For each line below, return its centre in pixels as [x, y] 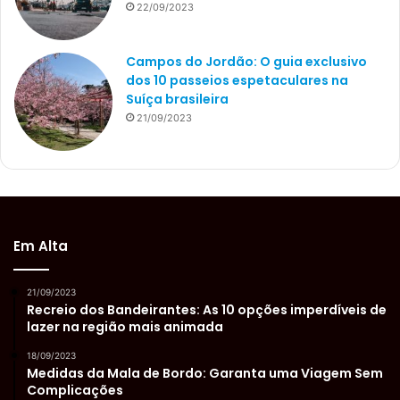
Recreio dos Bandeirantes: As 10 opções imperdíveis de [207, 309]
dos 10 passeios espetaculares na [237, 80]
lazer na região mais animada [125, 326]
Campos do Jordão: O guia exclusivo [246, 61]
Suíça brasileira [177, 99]
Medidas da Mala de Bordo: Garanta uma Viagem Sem [205, 373]
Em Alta [41, 246]
